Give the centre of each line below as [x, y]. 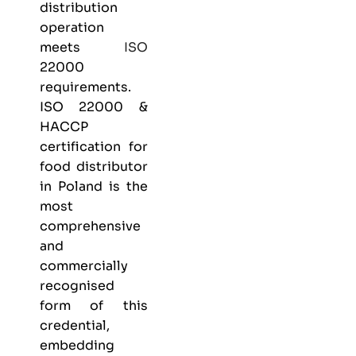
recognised [77, 285]
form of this [94, 305]
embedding [77, 345]
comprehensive [90, 226]
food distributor [94, 166]
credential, [75, 325]
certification [80, 146]
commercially [84, 265]
